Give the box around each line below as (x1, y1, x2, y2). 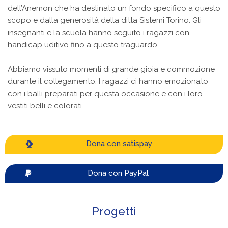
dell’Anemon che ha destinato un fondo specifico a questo (8, 3, 220, 13)
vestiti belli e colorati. (8, 101, 83, 110)
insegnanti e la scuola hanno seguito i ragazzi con (8, 27, 189, 37)
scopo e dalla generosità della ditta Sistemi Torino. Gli (8, 15, 202, 25)
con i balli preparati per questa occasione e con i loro (8, 89, 203, 98)
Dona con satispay (86, 138, 152, 148)
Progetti (92, 204, 136, 218)
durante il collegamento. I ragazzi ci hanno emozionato (8, 76, 208, 86)
